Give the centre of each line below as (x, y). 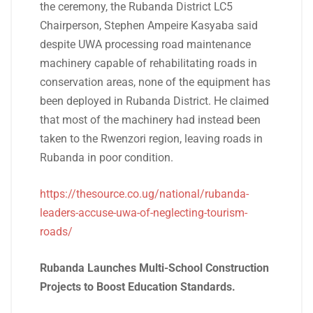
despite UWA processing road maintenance (145, 44)
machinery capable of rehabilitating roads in (148, 63)
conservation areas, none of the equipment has (155, 82)
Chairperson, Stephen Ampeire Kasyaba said (149, 26)
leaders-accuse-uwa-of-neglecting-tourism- (144, 213)
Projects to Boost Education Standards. (138, 287)
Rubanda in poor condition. (107, 158)
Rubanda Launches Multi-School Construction (154, 268)
